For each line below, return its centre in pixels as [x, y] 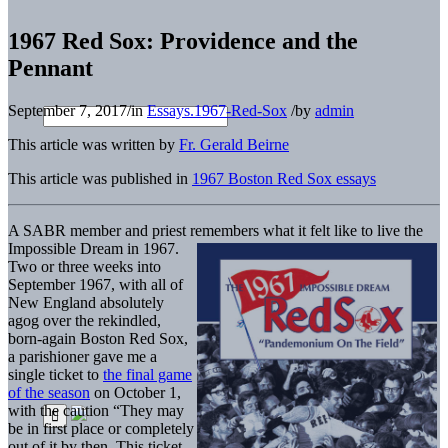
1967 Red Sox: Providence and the [183, 40]
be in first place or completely [101, 428]
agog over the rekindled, [84, 320]
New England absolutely [86, 302]
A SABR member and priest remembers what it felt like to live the [215, 230]
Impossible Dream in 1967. [93, 248]
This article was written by [93, 144]
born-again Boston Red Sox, [98, 338]
